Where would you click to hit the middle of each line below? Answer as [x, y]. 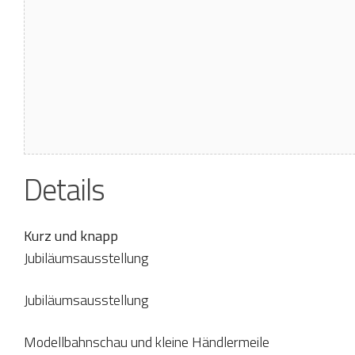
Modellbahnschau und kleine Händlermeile [147, 342]
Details [64, 189]
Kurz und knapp [71, 235]
